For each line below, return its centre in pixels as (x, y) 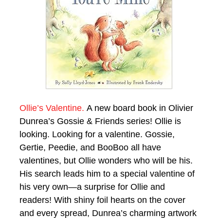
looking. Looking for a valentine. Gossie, (97, 134)
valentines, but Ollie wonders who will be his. (106, 160)
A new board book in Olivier (140, 108)
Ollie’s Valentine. (53, 108)
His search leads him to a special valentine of (107, 173)
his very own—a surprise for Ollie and (92, 187)
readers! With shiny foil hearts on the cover (102, 200)
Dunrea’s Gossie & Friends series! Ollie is (100, 121)
